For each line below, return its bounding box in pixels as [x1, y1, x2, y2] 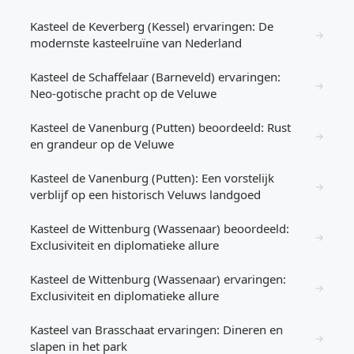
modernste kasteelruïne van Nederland [30, 35, 242, 51]
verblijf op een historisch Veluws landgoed [30, 186, 261, 202]
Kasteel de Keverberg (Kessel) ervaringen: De [30, 18, 273, 34]
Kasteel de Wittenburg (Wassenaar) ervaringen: [30, 271, 286, 287]
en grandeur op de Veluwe [30, 136, 174, 152]
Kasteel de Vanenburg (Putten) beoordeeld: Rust [30, 119, 291, 135]
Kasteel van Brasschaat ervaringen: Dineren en [30, 322, 283, 337]
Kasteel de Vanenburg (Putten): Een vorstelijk [30, 170, 274, 186]
